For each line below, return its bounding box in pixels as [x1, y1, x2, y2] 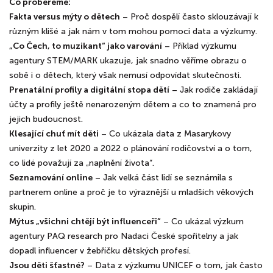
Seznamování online [9, 172, 93, 183]
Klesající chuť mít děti [9, 129, 99, 139]
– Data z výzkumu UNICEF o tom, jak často [85, 260, 263, 271]
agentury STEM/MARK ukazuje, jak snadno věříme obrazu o [9, 55, 247, 66]
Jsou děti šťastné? [9, 260, 85, 271]
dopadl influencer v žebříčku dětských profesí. [9, 246, 191, 256]
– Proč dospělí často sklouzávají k [120, 12, 258, 22]
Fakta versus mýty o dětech [9, 12, 120, 22]
